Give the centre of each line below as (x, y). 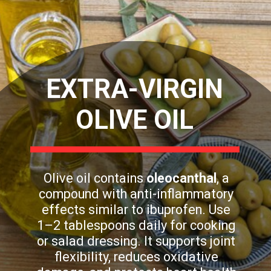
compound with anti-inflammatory (136, 194)
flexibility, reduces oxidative (136, 256)
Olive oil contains (95, 178)
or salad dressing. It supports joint (136, 241)
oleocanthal (181, 178)
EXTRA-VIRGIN (134, 89)
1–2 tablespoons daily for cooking (136, 225)
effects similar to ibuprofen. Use (136, 209)
